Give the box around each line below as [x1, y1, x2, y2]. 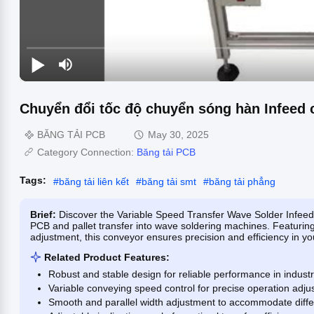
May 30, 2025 [148, 128, 209, 140]
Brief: [30, 208, 59, 220]
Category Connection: [37, 146, 137, 158]
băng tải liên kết [59, 175, 129, 187]
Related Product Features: [44, 251, 170, 263]
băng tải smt [142, 175, 196, 187]
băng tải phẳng [209, 175, 275, 187]
